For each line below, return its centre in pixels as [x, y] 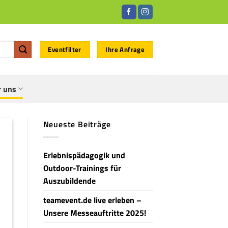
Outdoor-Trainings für [82, 168]
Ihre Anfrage [125, 49]
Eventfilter [65, 49]
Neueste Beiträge [77, 124]
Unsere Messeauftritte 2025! [94, 212]
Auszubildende [69, 180]
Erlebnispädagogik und [84, 155]
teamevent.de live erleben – [92, 200]
